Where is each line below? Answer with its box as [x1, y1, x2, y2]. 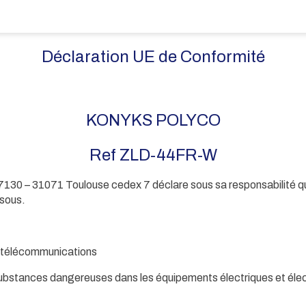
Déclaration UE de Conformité [41, 47, 265, 66]
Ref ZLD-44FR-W [89, 146, 217, 165]
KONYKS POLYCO [85, 111, 221, 129]
